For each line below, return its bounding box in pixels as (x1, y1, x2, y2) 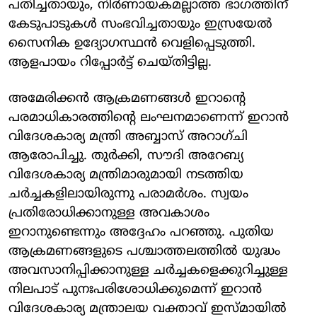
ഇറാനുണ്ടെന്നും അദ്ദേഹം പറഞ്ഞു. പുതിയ (8, 224, 274, 241)
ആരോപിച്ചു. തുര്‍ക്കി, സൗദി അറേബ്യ (8, 147, 243, 164)
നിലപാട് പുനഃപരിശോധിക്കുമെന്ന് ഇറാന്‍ (8, 281, 262, 298)
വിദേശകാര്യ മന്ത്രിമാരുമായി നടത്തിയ (8, 166, 243, 183)
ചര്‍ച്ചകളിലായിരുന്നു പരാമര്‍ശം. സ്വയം (8, 185, 248, 202)
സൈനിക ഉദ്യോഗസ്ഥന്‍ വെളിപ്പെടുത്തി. (8, 35, 255, 52)
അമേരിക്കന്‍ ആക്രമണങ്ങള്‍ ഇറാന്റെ (8, 90, 246, 107)
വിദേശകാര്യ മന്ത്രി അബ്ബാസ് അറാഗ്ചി (8, 128, 248, 145)
